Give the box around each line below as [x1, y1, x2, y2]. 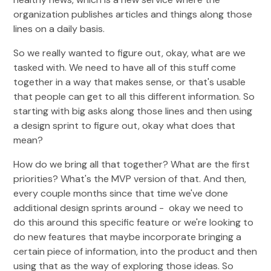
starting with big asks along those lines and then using [13, 105, 253, 117]
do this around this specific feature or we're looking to [13, 216, 254, 229]
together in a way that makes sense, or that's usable [13, 76, 246, 88]
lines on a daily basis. [13, 22, 105, 35]
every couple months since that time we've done [13, 187, 229, 200]
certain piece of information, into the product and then [13, 245, 258, 258]
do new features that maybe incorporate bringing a [13, 230, 242, 243]
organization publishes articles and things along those [13, 8, 253, 21]
